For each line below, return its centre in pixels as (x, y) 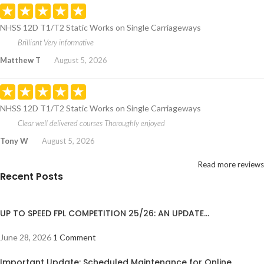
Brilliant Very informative (56, 43)
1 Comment (75, 237)
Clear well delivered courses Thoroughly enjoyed (91, 123)
